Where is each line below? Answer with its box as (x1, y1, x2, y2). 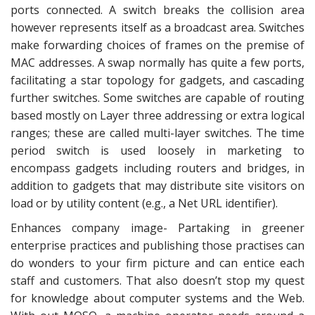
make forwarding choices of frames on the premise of (11, 37, 304, 53)
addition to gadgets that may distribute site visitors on (11, 178, 304, 193)
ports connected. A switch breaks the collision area (11, 2, 304, 18)
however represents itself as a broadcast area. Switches (11, 20, 304, 35)
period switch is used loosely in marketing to (11, 143, 304, 158)
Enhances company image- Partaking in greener (11, 220, 304, 236)
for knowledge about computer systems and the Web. (11, 290, 304, 306)
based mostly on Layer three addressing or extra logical (11, 108, 304, 123)
